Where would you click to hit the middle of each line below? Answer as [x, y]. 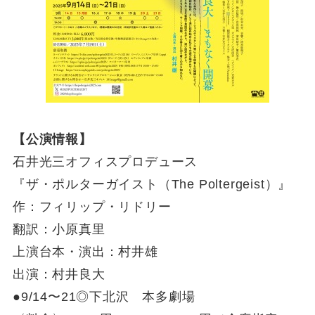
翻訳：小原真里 [74, 229]
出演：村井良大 [59, 274]
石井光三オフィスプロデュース [105, 161]
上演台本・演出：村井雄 [85, 251]
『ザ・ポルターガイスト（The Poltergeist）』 [152, 184]
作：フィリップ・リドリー [92, 206]
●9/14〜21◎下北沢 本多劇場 [104, 296]
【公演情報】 [52, 139]
